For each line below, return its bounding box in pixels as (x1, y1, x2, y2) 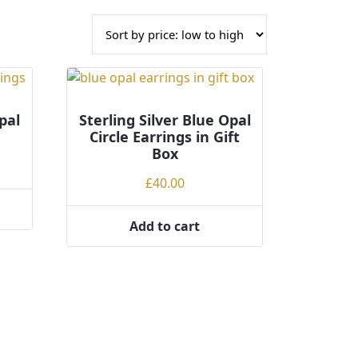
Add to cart (129, 217, 201, 235)
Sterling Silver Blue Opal (78, 110, 251, 129)
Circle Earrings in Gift (89, 127, 241, 146)
